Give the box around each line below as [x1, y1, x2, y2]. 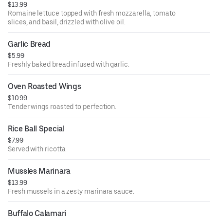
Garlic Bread [8, 39, 51, 49]
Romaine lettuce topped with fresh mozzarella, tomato [8, 9, 176, 18]
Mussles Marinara [8, 166, 71, 176]
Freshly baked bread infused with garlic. [8, 60, 129, 69]
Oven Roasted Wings [8, 82, 81, 91]
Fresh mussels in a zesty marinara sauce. [8, 187, 134, 196]
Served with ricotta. [8, 145, 67, 153]
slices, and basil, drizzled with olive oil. [8, 18, 126, 26]
